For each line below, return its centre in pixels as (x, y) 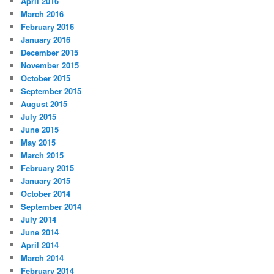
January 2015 (46, 180)
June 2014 (40, 232)
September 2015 (51, 91)
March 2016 (43, 13)
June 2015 (40, 129)
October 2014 (46, 193)
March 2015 (43, 155)
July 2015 (39, 116)
